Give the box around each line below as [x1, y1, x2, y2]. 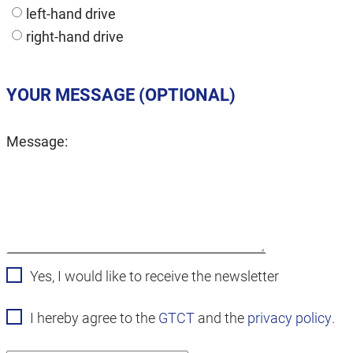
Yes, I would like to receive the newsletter [30, 268, 279, 284]
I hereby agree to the [30, 310, 158, 326]
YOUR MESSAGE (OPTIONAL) [6, 85, 236, 105]
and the [195, 310, 247, 326]
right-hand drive [26, 28, 124, 45]
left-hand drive [26, 6, 116, 22]
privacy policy [247, 310, 332, 326]
